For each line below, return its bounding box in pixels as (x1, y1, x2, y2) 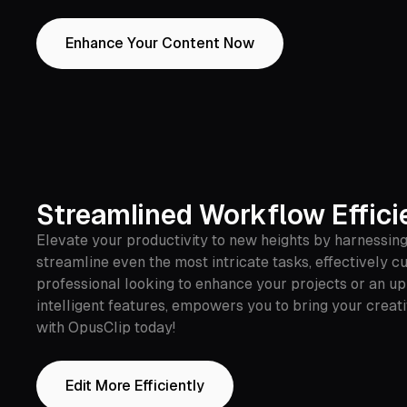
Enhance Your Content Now (65, 35, 254, 52)
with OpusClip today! (36, 319, 175, 336)
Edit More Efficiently (65, 377, 204, 394)
